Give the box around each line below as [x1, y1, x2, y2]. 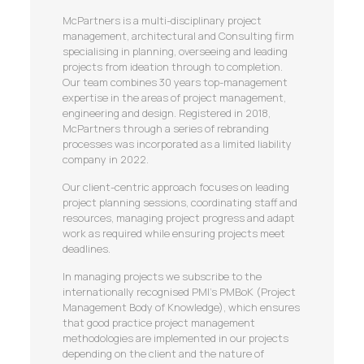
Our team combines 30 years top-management [62, 75, 288, 89]
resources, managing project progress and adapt [62, 210, 295, 225]
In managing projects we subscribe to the [62, 269, 262, 284]
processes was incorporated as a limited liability [62, 136, 292, 151]
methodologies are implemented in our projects [62, 331, 288, 345]
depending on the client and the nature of [62, 346, 264, 361]
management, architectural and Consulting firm [62, 28, 294, 43]
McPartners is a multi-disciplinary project [62, 13, 262, 28]
